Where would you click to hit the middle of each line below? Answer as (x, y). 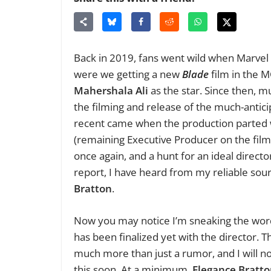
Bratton (93, 189)
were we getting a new (128, 74)
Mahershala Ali (111, 91)
